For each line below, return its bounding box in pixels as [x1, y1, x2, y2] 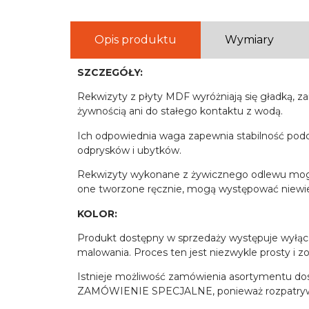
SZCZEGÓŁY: [77, 66, 143, 79]
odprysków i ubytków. [77, 143, 181, 157]
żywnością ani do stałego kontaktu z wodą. [77, 105, 283, 118]
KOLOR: [77, 207, 117, 220]
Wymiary [225, 32, 274, 46]
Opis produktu [94, 32, 177, 46]
